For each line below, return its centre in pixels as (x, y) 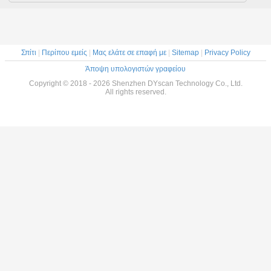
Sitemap (185, 52)
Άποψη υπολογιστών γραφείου (135, 69)
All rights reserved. (135, 92)
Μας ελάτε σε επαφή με (129, 52)
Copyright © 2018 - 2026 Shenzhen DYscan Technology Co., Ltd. (135, 83)
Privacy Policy (227, 52)
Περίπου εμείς (64, 52)
